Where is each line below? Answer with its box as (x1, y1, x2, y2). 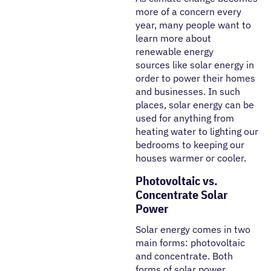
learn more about (135, 31, 211, 44)
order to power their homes (135, 71, 255, 84)
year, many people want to (135, 18, 251, 31)
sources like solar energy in (135, 58, 254, 71)
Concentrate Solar (135, 186, 227, 202)
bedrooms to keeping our (135, 138, 244, 151)
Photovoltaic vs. (135, 172, 218, 188)
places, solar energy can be (135, 98, 254, 111)
